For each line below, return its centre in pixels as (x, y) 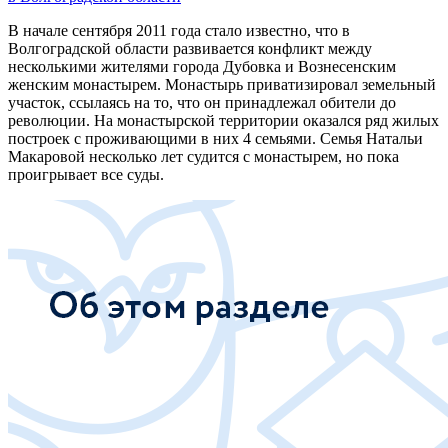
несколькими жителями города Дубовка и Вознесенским (202, 66)
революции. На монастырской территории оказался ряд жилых (223, 120)
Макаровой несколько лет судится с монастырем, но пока (203, 156)
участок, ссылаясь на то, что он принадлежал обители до (202, 102)
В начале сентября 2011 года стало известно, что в (179, 30)
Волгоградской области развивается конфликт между (190, 48)
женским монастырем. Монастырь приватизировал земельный (222, 84)
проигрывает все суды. (86, 174)
